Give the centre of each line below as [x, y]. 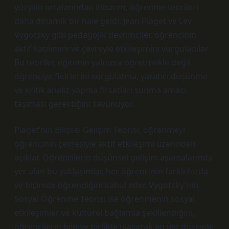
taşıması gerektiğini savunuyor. [74, 104]
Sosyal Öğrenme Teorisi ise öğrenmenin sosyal [105, 199]
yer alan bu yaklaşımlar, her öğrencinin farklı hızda [111, 171]
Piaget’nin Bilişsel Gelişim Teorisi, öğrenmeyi [100, 130]
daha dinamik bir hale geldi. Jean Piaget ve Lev [103, 21]
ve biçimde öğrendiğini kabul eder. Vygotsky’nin [106, 185]
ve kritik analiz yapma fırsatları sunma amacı [100, 90]
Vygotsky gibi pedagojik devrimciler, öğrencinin [105, 35]
